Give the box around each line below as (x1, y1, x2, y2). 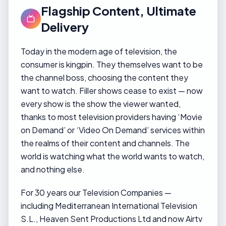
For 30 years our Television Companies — (21, 187, 172, 198)
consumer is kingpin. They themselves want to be (21, 59, 203, 70)
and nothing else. (21, 164, 85, 175)
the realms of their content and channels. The (21, 138, 190, 148)
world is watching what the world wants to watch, (21, 151, 204, 161)
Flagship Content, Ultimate (41, 3, 196, 18)
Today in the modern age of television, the (21, 46, 177, 56)
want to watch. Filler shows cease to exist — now (21, 85, 203, 96)
